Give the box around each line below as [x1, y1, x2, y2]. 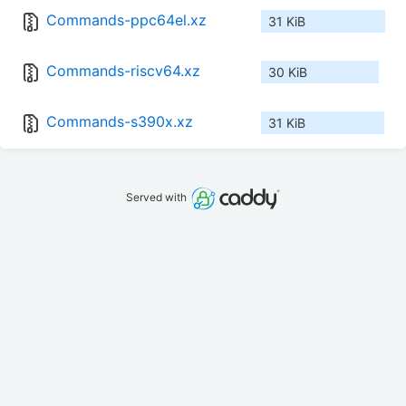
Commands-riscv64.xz [46, 62, 200, 81]
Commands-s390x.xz [46, 112, 193, 131]
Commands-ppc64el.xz [46, 11, 207, 30]
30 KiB [268, 64, 307, 81]
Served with [126, 190, 190, 205]
